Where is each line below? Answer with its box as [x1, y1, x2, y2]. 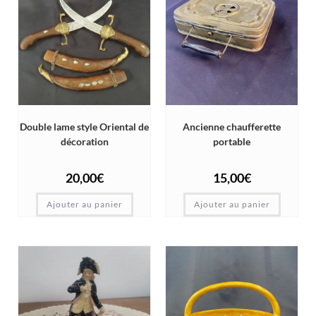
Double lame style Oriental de [20, 121, 149, 133]
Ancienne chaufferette [183, 121, 281, 133]
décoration [60, 135, 109, 148]
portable [213, 135, 250, 148]
